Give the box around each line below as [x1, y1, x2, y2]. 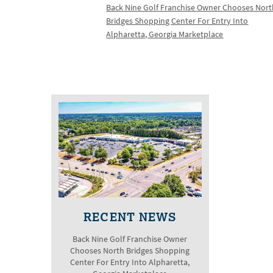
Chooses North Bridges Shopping [70, 244, 190, 257]
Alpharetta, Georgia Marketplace [106, 29, 224, 41]
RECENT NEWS [83, 208, 177, 224]
